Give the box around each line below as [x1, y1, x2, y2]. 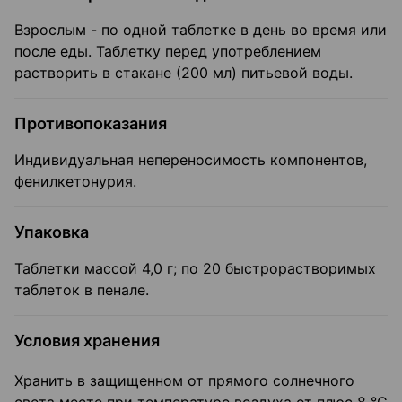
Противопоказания [14, 114, 167, 134]
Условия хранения [14, 331, 160, 351]
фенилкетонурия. [14, 172, 136, 191]
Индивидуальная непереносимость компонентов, [14, 151, 367, 170]
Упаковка [14, 223, 89, 242]
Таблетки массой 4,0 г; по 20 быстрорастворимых [14, 259, 376, 278]
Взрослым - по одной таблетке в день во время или [14, 21, 387, 39]
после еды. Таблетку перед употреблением [14, 42, 321, 61]
